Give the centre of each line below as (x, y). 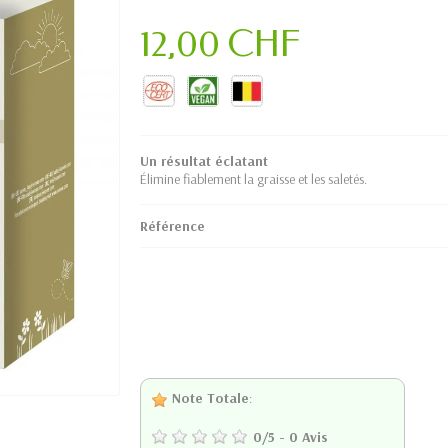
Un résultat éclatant (204, 161)
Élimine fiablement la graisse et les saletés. (253, 179)
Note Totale (208, 398)
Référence (172, 226)
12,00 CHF (220, 44)
